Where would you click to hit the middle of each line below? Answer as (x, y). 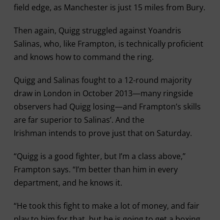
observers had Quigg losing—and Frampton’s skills (107, 106)
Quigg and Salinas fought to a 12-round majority (102, 80)
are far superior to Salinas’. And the (79, 120)
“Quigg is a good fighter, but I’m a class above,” (99, 156)
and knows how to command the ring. (83, 57)
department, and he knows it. (68, 182)
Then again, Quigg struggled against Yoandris (97, 30)
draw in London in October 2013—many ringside (103, 93)
